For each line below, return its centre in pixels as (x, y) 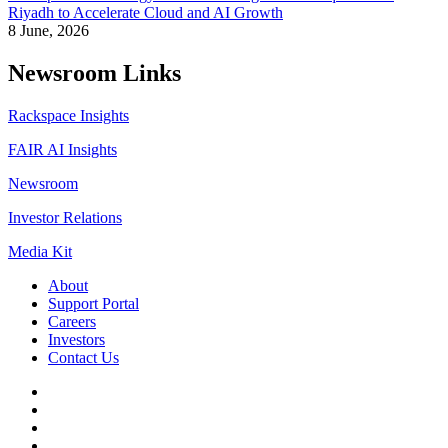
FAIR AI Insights (62, 149)
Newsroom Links (94, 73)
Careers (72, 321)
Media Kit (40, 251)
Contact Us (83, 357)
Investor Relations (65, 217)
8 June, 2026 (48, 31)
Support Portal (93, 303)
